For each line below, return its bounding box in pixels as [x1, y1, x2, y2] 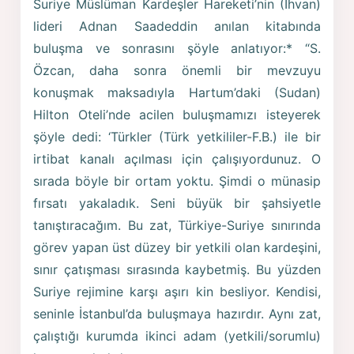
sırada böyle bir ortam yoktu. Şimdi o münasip [33, 172, 321, 189]
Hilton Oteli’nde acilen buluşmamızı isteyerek [33, 106, 321, 122]
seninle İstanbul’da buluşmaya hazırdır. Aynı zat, [33, 305, 321, 322]
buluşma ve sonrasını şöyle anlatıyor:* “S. [33, 40, 321, 56]
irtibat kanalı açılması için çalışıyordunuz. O [33, 150, 321, 167]
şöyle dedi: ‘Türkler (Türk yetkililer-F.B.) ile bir [33, 128, 321, 145]
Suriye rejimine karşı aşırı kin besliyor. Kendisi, [33, 283, 321, 299]
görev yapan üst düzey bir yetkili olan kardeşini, [33, 239, 321, 255]
